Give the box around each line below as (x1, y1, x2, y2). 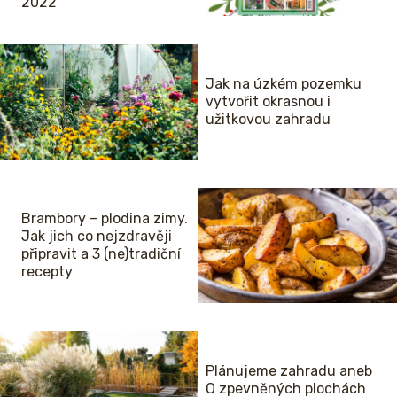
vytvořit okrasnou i (206, 92, 331, 110)
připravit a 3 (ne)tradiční (21, 245, 181, 262)
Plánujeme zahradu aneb (206, 362, 372, 379)
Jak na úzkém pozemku (206, 74, 362, 92)
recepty (21, 262, 73, 280)
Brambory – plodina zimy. (21, 209, 188, 227)
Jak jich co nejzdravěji (21, 227, 172, 245)
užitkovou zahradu (206, 110, 331, 128)
